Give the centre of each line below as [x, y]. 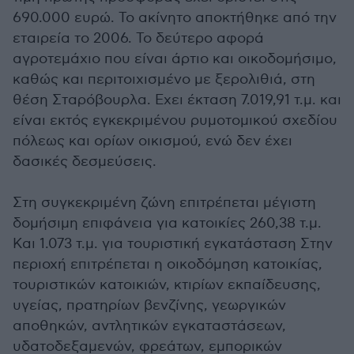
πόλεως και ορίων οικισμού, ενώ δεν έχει [153, 141]
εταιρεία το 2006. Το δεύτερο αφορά [138, 38]
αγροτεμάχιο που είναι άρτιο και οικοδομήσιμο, [175, 58]
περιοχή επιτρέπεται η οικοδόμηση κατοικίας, [168, 264]
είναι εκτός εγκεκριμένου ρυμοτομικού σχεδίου [175, 120]
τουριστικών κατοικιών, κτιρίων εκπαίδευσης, [167, 284]
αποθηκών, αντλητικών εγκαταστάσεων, [149, 326]
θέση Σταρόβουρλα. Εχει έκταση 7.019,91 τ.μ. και [177, 100]
